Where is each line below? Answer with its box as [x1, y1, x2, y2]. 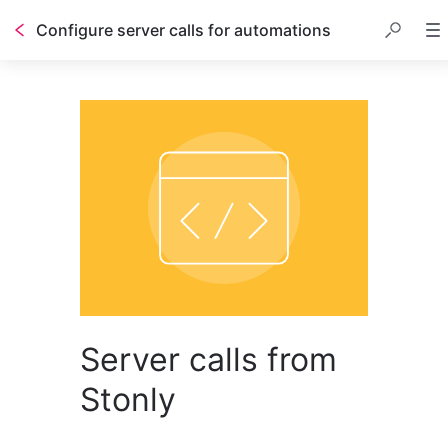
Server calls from [80, 340, 337, 379]
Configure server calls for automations [36, 20, 331, 40]
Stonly [80, 380, 176, 419]
